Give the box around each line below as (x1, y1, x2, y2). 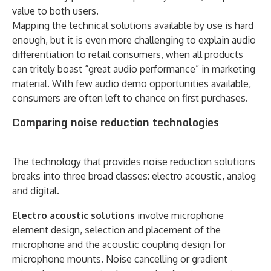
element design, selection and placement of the (12, 223, 221, 236)
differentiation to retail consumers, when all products (12, 48, 243, 60)
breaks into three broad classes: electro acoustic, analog (12, 169, 256, 182)
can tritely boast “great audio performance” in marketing (12, 62, 255, 75)
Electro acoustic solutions (12, 209, 135, 221)
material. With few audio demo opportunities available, (12, 77, 251, 90)
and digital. (12, 184, 59, 197)
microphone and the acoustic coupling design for (12, 238, 226, 250)
